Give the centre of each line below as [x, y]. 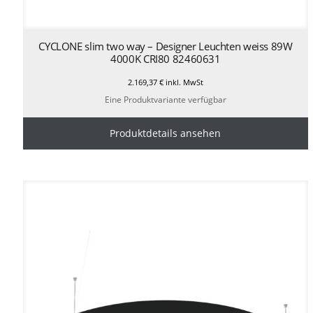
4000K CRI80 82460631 [166, 59]
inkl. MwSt [183, 82]
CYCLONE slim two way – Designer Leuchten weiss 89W [166, 46]
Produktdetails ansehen [166, 133]
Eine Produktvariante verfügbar [165, 99]
